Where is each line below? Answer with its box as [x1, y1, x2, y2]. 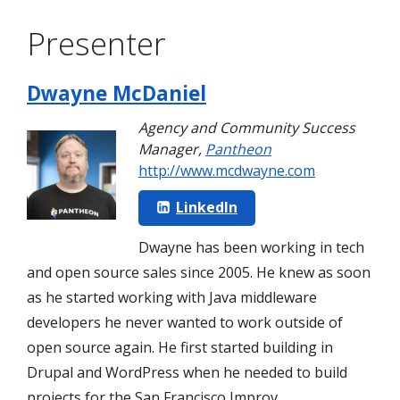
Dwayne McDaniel [27, 79, 206, 108]
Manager [138, 139, 198, 160]
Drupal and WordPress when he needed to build [27, 362, 347, 382]
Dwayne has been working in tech [138, 237, 364, 257]
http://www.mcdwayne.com [138, 161, 315, 181]
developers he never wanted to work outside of [27, 312, 343, 332]
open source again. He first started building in [27, 337, 333, 357]
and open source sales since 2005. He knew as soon [27, 262, 371, 282]
